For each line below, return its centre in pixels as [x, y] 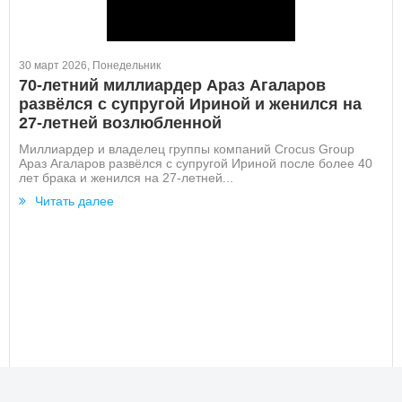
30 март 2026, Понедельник [90, 66]
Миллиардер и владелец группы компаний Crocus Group [187, 149]
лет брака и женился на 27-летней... [126, 178]
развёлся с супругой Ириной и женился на [190, 104]
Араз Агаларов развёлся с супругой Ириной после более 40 [196, 163]
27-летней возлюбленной [120, 123]
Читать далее [74, 201]
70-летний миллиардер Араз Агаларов [172, 85]
